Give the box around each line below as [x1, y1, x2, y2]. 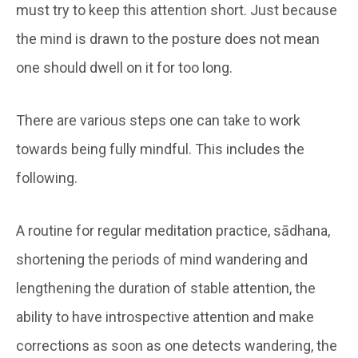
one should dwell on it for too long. [16, 58, 233, 76]
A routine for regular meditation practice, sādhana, [16, 221, 330, 239]
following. [16, 169, 78, 186]
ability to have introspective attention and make [16, 308, 314, 325]
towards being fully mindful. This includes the [16, 140, 304, 157]
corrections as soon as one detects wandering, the [16, 336, 337, 354]
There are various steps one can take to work [16, 111, 300, 129]
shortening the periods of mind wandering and [16, 250, 308, 268]
